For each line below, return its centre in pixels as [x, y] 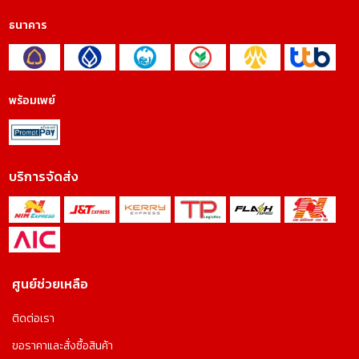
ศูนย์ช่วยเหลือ [50, 284]
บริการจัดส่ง [44, 177]
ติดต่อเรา [34, 319]
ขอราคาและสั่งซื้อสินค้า [63, 346]
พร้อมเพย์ [32, 100]
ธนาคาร [28, 26]
